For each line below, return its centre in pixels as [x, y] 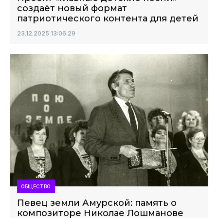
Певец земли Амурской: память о [97, 203]
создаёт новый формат [72, 8]
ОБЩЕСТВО [36, 186]
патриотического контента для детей [108, 18]
